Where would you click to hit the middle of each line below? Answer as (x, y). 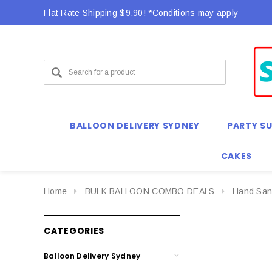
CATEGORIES (74, 230)
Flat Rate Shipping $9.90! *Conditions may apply (141, 13)
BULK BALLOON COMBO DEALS (150, 191)
